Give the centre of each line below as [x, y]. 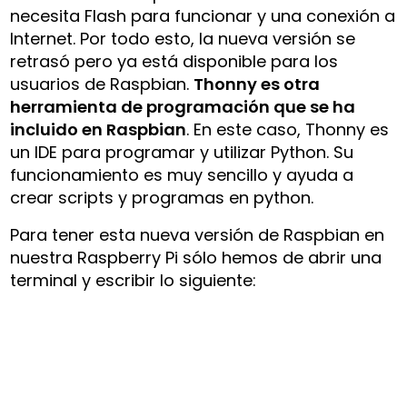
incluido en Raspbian [99, 129]
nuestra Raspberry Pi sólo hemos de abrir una [196, 257]
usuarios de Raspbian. [102, 84]
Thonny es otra [257, 84]
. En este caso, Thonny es [288, 129]
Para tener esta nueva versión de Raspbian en [198, 234]
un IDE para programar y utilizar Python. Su [182, 152]
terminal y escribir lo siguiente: [134, 280]
